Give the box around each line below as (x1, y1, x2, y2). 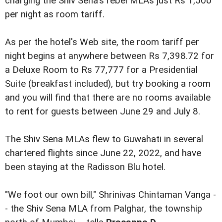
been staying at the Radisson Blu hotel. (5, 161, 166, 172)
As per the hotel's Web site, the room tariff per (5, 36, 199, 48)
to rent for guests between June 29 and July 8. (5, 106, 200, 117)
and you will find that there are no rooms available (5, 92, 211, 103)
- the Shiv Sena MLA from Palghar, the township (5, 203, 202, 214)
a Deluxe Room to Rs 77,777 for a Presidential (5, 64, 198, 75)
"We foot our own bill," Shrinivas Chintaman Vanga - (5, 189, 216, 200)
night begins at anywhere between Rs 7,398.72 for (5, 50, 214, 61)
